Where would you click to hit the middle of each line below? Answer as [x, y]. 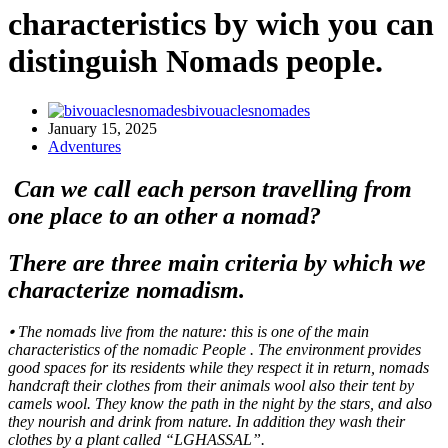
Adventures [84, 146]
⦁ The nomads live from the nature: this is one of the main [188, 332]
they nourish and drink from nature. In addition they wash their [206, 422]
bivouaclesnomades [248, 110]
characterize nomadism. [126, 289]
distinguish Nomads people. [195, 61]
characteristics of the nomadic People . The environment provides [214, 350]
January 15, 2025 [102, 128]
